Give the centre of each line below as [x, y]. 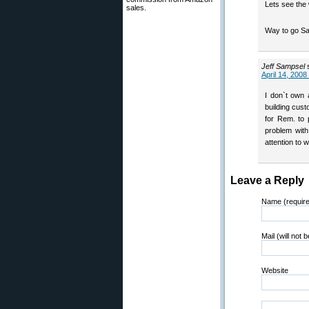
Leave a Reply [267, 180]
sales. [136, 8]
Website [275, 270]
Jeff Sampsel [283, 66]
